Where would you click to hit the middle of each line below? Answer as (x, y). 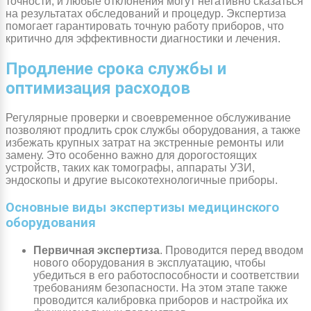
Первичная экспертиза (96, 250)
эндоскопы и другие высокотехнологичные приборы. (142, 180)
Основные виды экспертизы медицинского (142, 207)
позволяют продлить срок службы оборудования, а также (153, 130)
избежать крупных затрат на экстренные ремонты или (145, 142)
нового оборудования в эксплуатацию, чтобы (150, 262)
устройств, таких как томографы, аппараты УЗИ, (130, 167)
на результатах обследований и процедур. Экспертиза (146, 14)
